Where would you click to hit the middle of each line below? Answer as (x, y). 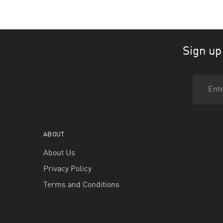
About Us (59, 153)
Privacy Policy (67, 169)
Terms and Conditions (81, 185)
